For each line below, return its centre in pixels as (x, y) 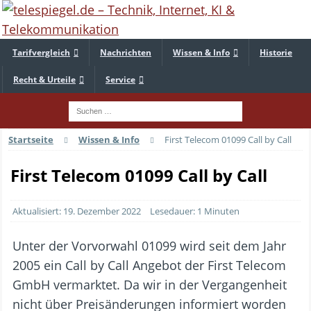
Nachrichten (126, 52)
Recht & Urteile (44, 79)
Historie (276, 52)
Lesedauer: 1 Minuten (195, 211)
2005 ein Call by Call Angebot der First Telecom (149, 265)
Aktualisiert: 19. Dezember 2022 (76, 211)
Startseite (31, 139)
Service (120, 79)
